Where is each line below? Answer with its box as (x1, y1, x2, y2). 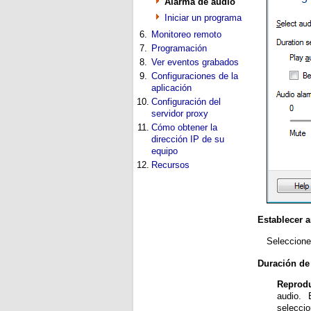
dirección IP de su (151, 134, 224, 144)
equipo (151, 146, 178, 156)
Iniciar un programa (165, 12, 242, 23)
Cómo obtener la (151, 122, 217, 133)
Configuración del (151, 96, 221, 107)
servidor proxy (151, 108, 208, 119)
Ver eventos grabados (151, 57, 239, 67)
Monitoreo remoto (151, 29, 221, 40)
